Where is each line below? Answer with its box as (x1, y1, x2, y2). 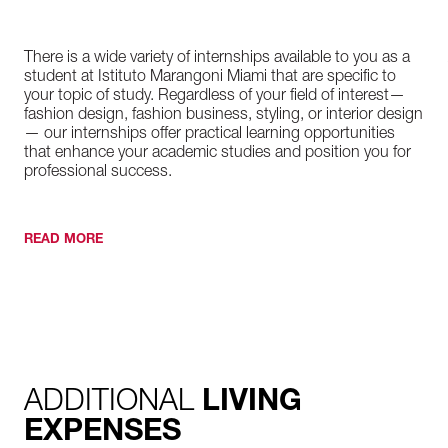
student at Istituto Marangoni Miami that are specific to (24, 70, 396, 86)
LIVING (202, 389, 302, 419)
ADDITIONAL (24, 389, 202, 419)
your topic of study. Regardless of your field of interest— (24, 89, 405, 105)
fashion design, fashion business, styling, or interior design (24, 108, 423, 124)
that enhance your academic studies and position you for (24, 146, 411, 162)
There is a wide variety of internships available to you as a (24, 51, 410, 67)
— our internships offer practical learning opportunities (24, 127, 395, 143)
